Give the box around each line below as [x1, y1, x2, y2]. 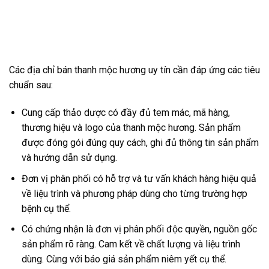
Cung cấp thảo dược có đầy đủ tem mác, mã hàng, [21, 107, 230, 119]
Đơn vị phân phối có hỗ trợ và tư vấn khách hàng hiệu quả [21, 172, 256, 184]
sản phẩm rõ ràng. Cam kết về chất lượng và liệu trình [21, 238, 240, 250]
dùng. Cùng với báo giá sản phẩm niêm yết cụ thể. [21, 253, 226, 265]
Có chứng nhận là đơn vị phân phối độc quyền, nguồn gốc [21, 223, 257, 235]
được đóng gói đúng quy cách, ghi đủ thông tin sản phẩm [21, 137, 259, 149]
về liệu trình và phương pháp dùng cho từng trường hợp [21, 187, 247, 199]
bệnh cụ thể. [21, 202, 71, 214]
